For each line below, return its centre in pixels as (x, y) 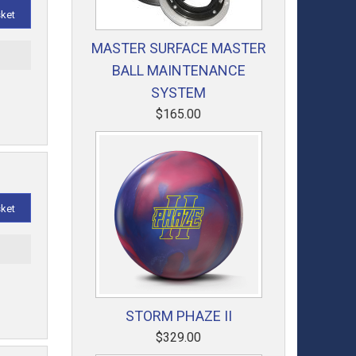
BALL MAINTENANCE (178, 70)
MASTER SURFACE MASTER (178, 48)
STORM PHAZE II (178, 316)
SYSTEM (178, 93)
